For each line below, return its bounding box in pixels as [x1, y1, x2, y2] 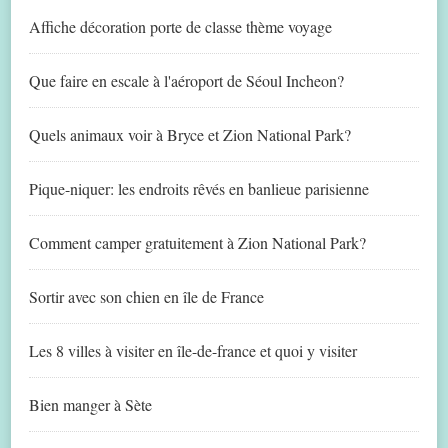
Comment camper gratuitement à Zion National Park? [29, 232, 366, 254]
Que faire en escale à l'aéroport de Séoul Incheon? [29, 70, 344, 92]
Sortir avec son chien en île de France [29, 286, 264, 308]
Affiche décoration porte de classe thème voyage [29, 16, 332, 38]
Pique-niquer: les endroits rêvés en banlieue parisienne [29, 178, 369, 200]
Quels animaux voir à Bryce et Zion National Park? [29, 124, 351, 146]
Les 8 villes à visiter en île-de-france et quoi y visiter [29, 340, 357, 362]
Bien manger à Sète [29, 394, 152, 416]
